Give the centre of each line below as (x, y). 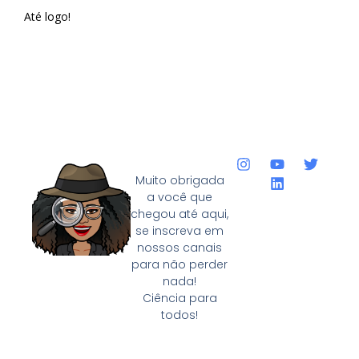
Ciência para (179, 298)
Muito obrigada (179, 180)
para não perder (179, 264)
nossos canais (179, 247)
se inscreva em (179, 230)
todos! (179, 315)
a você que (179, 197)
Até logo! (47, 16)
